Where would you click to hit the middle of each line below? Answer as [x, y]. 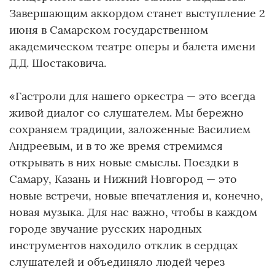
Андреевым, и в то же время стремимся [116, 145]
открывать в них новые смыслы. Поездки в [124, 162]
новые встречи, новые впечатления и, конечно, [136, 195]
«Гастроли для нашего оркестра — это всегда [132, 96]
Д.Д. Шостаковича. [58, 63]
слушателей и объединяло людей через [117, 261]
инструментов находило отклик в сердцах [124, 245]
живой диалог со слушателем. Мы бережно [126, 112]
